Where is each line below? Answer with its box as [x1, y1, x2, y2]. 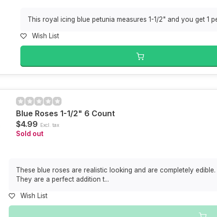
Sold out [16, 130, 44, 138]
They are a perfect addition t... [16, 175, 109, 183]
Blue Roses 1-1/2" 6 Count [16, 108, 115, 118]
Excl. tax [40, 122, 60, 128]
